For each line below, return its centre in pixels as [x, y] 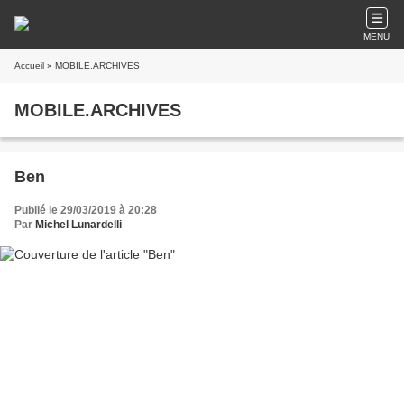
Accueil [29, 65]
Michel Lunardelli [78, 225]
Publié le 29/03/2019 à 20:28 [86, 210]
